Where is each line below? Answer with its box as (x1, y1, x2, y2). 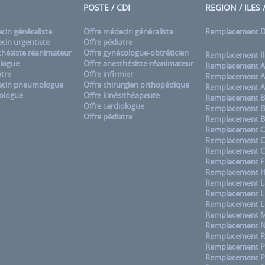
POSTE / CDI (83, 2, 130, 13)
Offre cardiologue (83, 101, 144, 111)
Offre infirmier (83, 69, 133, 79)
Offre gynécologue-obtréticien (83, 47, 189, 58)
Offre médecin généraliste (83, 26, 173, 37)
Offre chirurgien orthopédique (83, 79, 189, 90)
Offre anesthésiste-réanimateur (83, 58, 193, 69)
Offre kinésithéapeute (83, 90, 160, 101)
